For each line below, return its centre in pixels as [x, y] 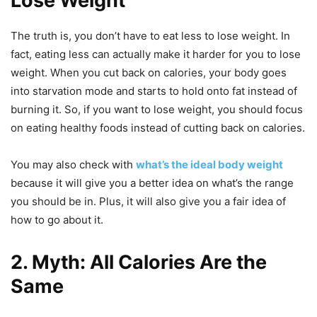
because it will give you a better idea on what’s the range [152, 183]
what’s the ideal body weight [209, 165]
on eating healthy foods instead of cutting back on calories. [158, 128]
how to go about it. [57, 220]
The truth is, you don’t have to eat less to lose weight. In [150, 36]
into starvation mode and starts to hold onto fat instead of [154, 91]
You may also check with [73, 165]
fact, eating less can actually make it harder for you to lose [156, 54]
